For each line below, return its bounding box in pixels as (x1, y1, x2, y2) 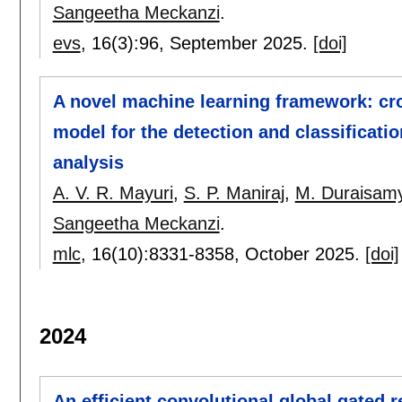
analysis (52, 153, 124, 173)
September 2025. (169, 33, 313, 54)
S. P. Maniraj (183, 183, 284, 204)
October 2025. (244, 244, 365, 265)
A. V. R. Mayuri (52, 183, 173, 204)
